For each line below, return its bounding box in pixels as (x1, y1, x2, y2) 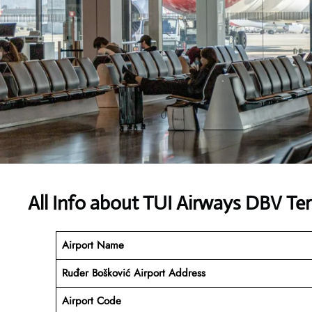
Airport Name (61, 237, 124, 253)
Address (168, 265, 205, 281)
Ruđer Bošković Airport (61, 265, 165, 281)
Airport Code (61, 292, 121, 309)
